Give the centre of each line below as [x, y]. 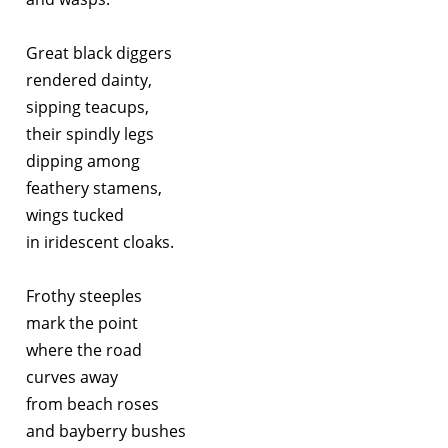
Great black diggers [99, 52]
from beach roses [92, 403]
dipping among [83, 160]
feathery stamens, [94, 187]
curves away [72, 376]
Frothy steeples [84, 295]
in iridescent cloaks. [100, 241]
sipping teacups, [87, 106]
